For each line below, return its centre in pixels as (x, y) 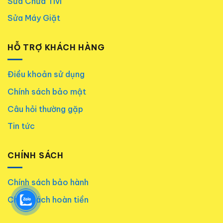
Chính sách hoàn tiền (48, 199)
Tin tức (21, 126)
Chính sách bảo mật (47, 92)
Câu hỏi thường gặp (45, 109)
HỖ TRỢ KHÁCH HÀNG (56, 47)
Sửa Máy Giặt (34, 18)
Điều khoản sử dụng (46, 74)
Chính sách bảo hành (48, 182)
